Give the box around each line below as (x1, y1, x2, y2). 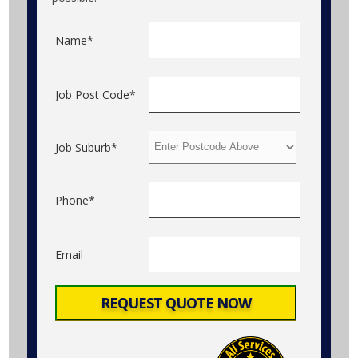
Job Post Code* (55, 87, 137, 103)
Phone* (55, 193, 96, 209)
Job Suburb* (55, 140, 118, 156)
